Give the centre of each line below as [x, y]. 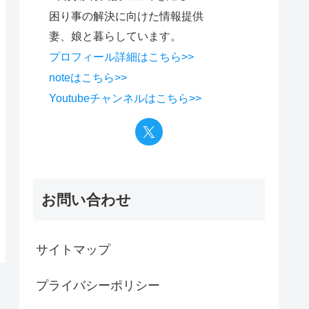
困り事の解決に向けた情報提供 [126, 16]
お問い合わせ [86, 199]
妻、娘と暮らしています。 [115, 36]
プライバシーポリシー [98, 285]
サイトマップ [73, 249]
